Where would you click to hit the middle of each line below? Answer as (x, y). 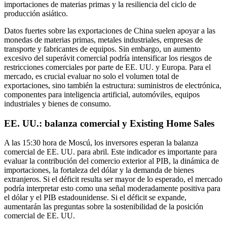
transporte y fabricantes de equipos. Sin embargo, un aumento (102, 49)
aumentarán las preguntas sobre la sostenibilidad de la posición (104, 207)
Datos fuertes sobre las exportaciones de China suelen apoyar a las (110, 31)
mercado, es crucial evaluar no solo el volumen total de (91, 76)
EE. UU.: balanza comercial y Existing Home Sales (109, 123)
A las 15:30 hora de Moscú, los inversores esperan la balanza (101, 143)
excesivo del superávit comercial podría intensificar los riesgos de (108, 58)
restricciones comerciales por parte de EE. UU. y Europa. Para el (107, 67)
